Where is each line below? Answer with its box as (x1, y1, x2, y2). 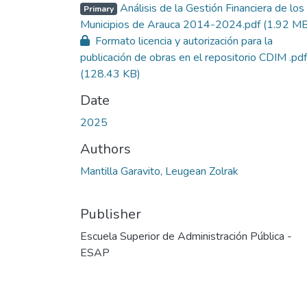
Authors (80, 139, 131, 158)
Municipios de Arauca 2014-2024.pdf (80, 16, 263, 32)
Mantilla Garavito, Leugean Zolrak (80, 163, 238, 179)
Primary (83, 3, 114, 14)
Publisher (80, 204, 141, 223)
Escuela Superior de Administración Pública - (80, 228, 292, 244)
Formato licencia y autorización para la (93, 33, 273, 49)
